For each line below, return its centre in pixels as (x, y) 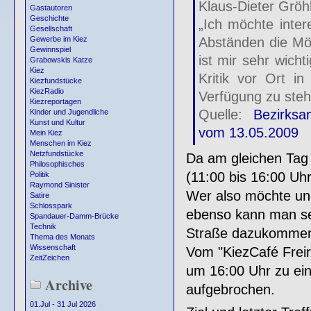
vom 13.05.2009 (248, 132)
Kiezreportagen (56, 102)
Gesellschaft (51, 29)
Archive (69, 285)
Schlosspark (51, 206)
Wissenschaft (53, 247)
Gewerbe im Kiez (59, 39)
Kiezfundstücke (56, 81)
